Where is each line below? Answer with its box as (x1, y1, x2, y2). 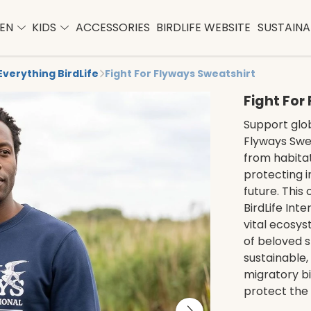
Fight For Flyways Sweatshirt (105, 67, 255, 81)
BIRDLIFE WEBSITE (156, 19, 251, 35)
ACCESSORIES (75, 19, 150, 35)
